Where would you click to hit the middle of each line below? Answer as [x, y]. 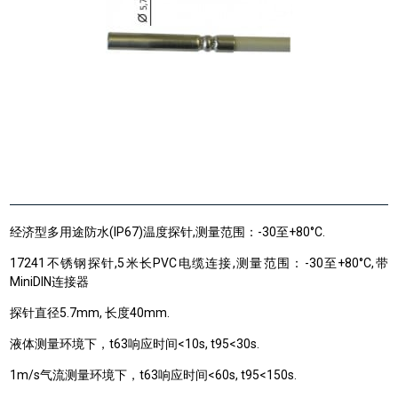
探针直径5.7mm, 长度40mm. [90, 313]
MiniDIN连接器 [50, 282]
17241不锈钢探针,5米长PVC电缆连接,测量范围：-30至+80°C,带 [199, 263]
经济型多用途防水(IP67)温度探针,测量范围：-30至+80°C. [168, 232]
